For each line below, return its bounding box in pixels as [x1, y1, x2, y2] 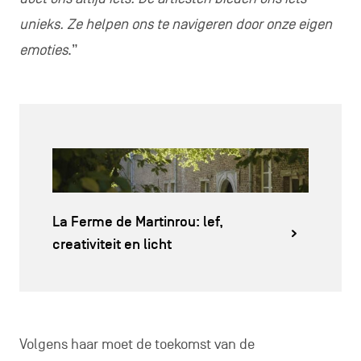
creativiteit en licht [52, 235, 172, 254]
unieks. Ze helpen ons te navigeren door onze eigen [19, 16, 332, 34]
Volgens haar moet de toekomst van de [19, 336, 255, 354]
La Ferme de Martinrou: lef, [52, 213, 223, 231]
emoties [19, 42, 68, 60]
